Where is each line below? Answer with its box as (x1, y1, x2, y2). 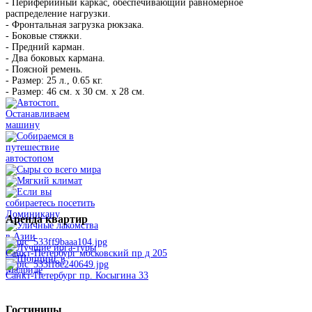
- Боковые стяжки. (6, 31, 82, 42)
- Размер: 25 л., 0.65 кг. (6, 75, 103, 86)
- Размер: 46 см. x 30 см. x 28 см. (6, 86, 145, 97)
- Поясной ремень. (6, 64, 83, 75)
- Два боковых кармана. (6, 53, 105, 64)
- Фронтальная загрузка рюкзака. (6, 19, 144, 31)
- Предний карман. (6, 42, 85, 53)
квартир (42, 213, 88, 226)
